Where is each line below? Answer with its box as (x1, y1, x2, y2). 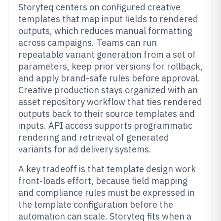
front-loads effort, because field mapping (18, 175, 187, 186)
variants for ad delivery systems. (18, 144, 151, 155)
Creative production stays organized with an (18, 84, 198, 96)
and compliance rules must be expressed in (18, 187, 195, 198)
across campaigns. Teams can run (18, 37, 157, 48)
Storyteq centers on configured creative (18, 1, 181, 13)
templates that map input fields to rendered (18, 13, 198, 25)
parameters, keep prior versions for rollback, (18, 61, 203, 72)
